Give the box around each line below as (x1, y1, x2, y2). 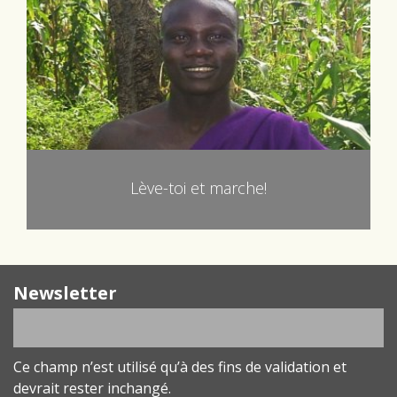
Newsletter (13, 281, 117, 306)
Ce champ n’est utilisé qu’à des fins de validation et (13, 357, 346, 378)
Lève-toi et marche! (130, 177, 267, 199)
